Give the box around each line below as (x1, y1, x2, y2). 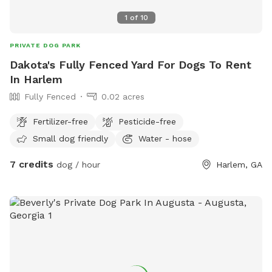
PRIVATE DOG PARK (10, 42, 81, 49)
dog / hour (53, 160, 100, 170)
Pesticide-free (118, 116, 176, 126)
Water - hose (138, 133, 192, 143)
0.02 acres (101, 92, 144, 102)
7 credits (10, 158, 53, 171)
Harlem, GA (216, 160, 262, 170)
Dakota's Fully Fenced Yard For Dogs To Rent (10, 58, 251, 72)
